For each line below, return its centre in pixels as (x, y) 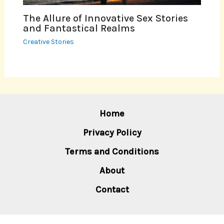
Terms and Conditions (112, 151)
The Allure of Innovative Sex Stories (105, 18)
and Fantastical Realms (79, 28)
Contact (112, 189)
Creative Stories (48, 42)
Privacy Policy (112, 132)
